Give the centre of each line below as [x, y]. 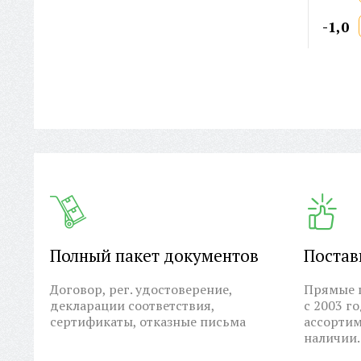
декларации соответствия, [132, 306]
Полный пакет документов [154, 256]
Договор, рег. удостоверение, [141, 290]
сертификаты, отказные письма [148, 322]
